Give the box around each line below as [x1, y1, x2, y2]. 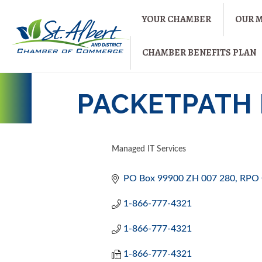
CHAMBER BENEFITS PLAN [142, 46, 257, 59]
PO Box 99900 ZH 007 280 [123, 174, 236, 183]
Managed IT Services [112, 145, 187, 153]
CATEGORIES [111, 151, 184, 166]
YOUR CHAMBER [142, 13, 212, 26]
